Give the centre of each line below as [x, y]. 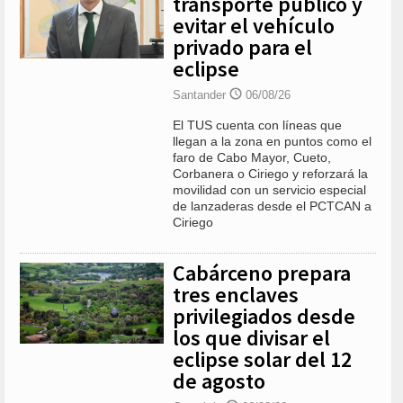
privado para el [242, 48]
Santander [201, 95]
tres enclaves [236, 295]
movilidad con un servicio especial [269, 190]
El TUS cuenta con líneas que [257, 125]
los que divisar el [251, 338]
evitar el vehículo [254, 26]
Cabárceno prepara [262, 273]
